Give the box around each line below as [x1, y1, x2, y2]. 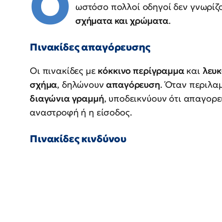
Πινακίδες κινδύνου [30, 132, 127, 146]
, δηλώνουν [57, 79, 107, 91]
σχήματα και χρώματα [75, 15, 168, 27]
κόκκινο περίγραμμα [98, 65, 184, 77]
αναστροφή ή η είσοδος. [30, 107, 132, 118]
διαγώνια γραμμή [30, 93, 104, 105]
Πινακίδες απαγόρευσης [30, 41, 150, 54]
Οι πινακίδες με [30, 65, 98, 77]
